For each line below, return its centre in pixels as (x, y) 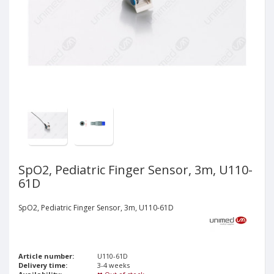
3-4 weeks (114, 265)
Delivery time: (43, 265)
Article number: (46, 256)
